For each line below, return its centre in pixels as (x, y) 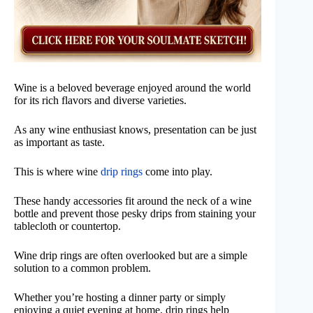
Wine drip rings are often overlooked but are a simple (131, 256)
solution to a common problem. (82, 268)
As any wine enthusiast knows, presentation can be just (135, 130)
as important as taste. (59, 143)
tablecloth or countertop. (67, 226)
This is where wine (57, 172)
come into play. (177, 172)
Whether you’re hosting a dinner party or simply (120, 298)
